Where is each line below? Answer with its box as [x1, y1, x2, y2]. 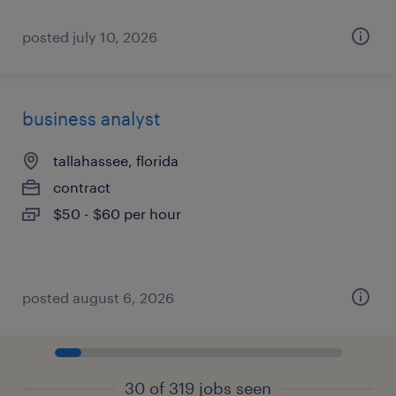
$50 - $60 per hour [53, 205, 181, 222]
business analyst [22, 108, 160, 129]
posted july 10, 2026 [22, 28, 157, 45]
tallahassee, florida [53, 152, 179, 169]
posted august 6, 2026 [22, 289, 174, 306]
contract [53, 179, 110, 195]
